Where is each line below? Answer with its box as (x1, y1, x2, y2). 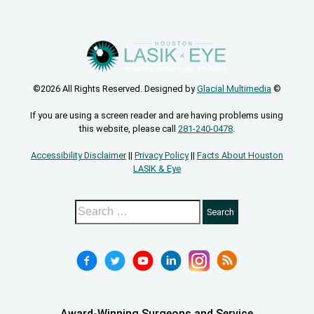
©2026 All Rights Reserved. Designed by (32, 83, 197, 94)
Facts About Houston (196, 149, 283, 161)
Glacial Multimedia (196, 83, 271, 94)
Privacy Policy (134, 149, 189, 161)
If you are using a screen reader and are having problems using (30, 109, 284, 121)
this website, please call (78, 123, 178, 134)
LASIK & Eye (132, 163, 181, 174)
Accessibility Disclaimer (30, 149, 126, 161)
